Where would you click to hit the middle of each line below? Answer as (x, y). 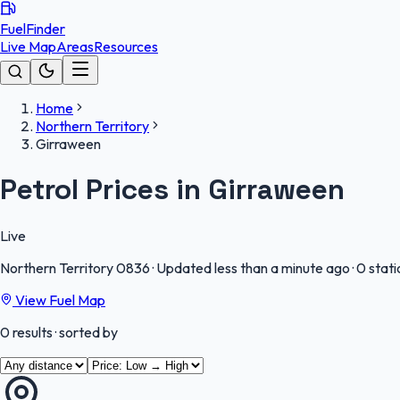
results (31, 332)
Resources (126, 46)
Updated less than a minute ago (253, 267)
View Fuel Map (59, 300)
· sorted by (85, 332)
